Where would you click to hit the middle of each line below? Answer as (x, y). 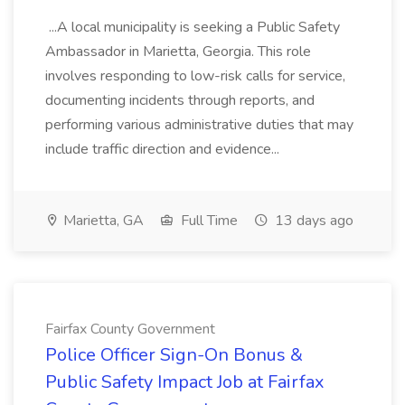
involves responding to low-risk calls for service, (195, 76)
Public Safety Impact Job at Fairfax (185, 382)
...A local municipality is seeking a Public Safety (193, 27)
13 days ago (312, 221)
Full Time (207, 221)
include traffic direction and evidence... (164, 149)
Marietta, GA (102, 221)
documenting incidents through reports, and (180, 100)
